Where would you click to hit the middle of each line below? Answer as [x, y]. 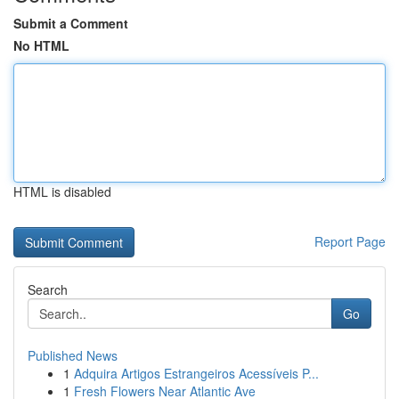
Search [48, 289]
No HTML [41, 45]
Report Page [350, 241]
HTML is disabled [62, 191]
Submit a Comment [71, 23]
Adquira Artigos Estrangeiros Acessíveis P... [196, 373]
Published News [73, 355]
